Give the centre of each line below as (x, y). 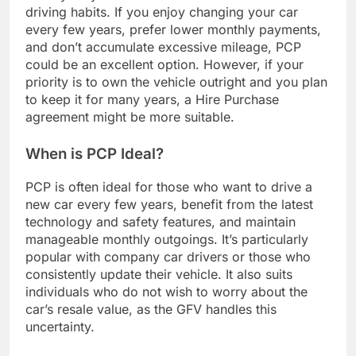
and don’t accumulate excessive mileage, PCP (163, 46)
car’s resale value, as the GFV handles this (151, 309)
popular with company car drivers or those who (168, 256)
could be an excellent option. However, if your (164, 64)
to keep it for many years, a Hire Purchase (152, 99)
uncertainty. (60, 326)
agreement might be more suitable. (130, 116)
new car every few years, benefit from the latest (169, 204)
